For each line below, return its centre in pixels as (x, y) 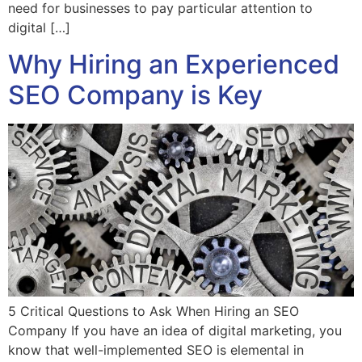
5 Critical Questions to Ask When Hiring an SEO (154, 311)
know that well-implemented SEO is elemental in (156, 349)
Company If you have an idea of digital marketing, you (175, 330)
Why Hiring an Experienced (174, 64)
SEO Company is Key (135, 95)
